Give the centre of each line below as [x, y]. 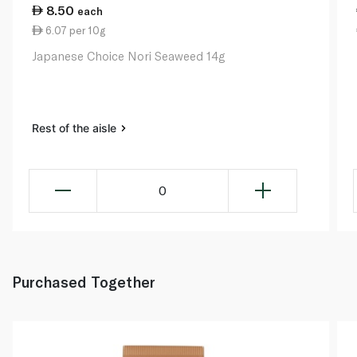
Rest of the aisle [76, 127]
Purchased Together [84, 281]
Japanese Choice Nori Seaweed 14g [128, 55]
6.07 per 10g [74, 30]
